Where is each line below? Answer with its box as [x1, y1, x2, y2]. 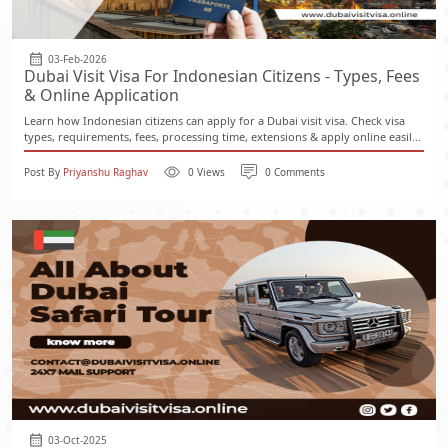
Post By [24, 164, 63, 179]
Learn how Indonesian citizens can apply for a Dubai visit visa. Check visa [24, 113, 405, 128]
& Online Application [24, 84, 179, 106]
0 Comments [265, 164, 325, 179]
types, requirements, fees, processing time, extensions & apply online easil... [24, 129, 421, 144]
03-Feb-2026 [48, 51, 107, 66]
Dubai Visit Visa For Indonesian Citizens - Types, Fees [24, 65, 420, 87]
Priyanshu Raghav [63, 164, 148, 179]
